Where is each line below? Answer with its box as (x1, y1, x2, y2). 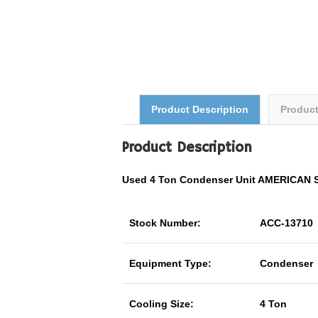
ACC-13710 (260, 217, 313, 229)
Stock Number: (129, 217, 201, 229)
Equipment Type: (129, 258, 212, 269)
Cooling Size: (129, 298, 194, 309)
